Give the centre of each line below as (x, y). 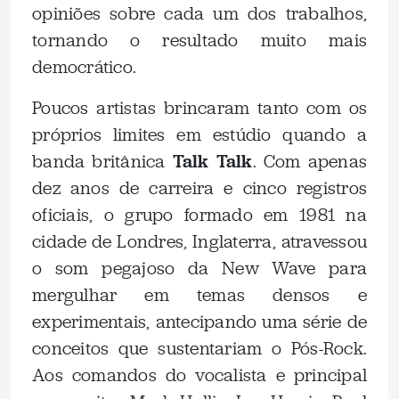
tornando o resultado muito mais (199, 40)
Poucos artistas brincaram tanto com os (199, 108)
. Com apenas (309, 161)
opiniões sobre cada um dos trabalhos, (199, 13)
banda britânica (102, 161)
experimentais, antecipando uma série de (199, 322)
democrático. (84, 67)
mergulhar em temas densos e (199, 295)
